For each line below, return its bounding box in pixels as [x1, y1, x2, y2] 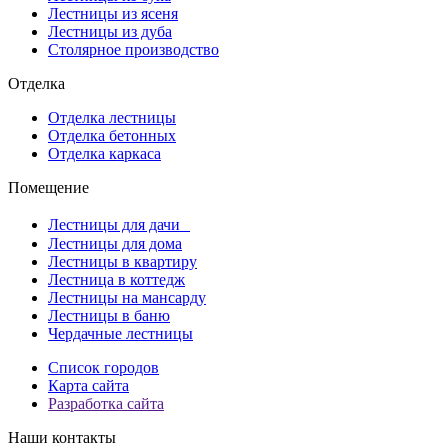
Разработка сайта [48, 395, 164, 413]
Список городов [48, 359, 159, 377]
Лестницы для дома [48, 235, 182, 253]
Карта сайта [48, 377, 129, 395]
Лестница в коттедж [48, 271, 185, 289]
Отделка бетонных [48, 127, 176, 145]
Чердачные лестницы [48, 325, 193, 343]
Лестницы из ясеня [48, 5, 178, 23]
